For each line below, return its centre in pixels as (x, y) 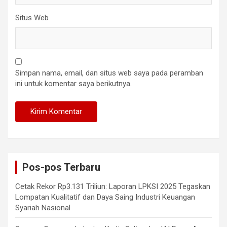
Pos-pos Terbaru (61, 167)
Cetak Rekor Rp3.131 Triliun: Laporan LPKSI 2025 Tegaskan (113, 186)
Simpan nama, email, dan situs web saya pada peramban (109, 73)
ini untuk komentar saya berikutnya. (73, 84)
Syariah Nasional (43, 208)
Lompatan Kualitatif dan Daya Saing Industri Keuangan (105, 197)
